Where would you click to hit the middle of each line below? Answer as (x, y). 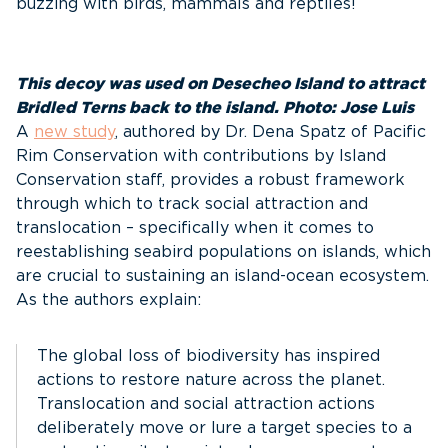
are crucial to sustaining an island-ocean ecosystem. (222, 276)
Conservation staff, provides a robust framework (210, 180)
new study (74, 132)
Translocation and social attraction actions (206, 404)
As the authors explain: (108, 300)
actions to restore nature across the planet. (211, 380)
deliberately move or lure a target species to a (224, 428)
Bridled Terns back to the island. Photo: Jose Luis (215, 108)
